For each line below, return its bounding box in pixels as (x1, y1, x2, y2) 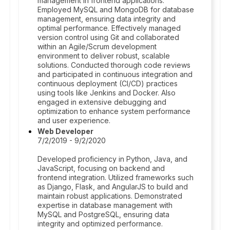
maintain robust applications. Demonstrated (37, 191, 182, 200)
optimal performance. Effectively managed (37, 24, 181, 32)
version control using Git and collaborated (37, 33, 179, 42)
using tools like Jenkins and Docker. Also (37, 88, 176, 97)
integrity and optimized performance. (37, 219, 163, 228)
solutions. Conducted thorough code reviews (37, 61, 190, 69)
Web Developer (37, 127, 93, 136)
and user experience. (37, 116, 110, 125)
